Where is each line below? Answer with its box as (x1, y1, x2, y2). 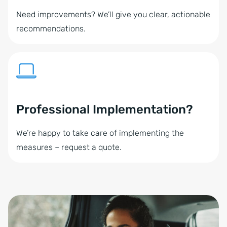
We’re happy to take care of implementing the (16, 128, 184, 138)
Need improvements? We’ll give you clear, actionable (16, 10, 210, 20)
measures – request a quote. (16, 142, 122, 153)
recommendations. (16, 24, 86, 34)
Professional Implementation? (16, 102, 193, 117)
